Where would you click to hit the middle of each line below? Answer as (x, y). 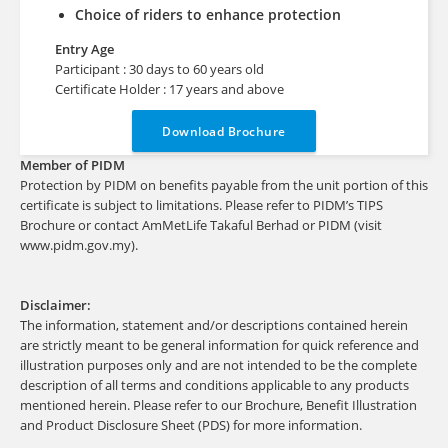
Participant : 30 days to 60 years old (159, 69)
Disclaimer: (55, 305)
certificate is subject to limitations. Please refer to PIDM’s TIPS (201, 205)
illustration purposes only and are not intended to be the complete (218, 365)
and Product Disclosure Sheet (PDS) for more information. (190, 425)
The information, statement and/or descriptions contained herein (213, 325)
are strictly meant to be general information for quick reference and (219, 345)
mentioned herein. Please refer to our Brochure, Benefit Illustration (218, 405)
